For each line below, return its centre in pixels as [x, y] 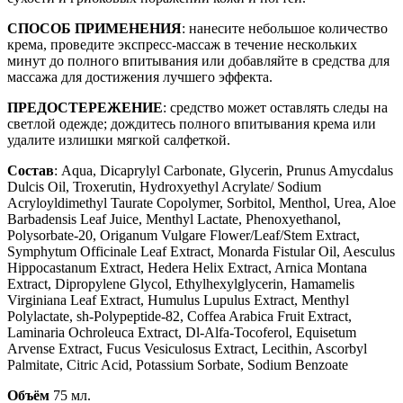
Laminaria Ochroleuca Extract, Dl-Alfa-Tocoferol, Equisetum [182, 332]
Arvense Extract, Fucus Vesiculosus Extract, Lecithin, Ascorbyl [187, 348]
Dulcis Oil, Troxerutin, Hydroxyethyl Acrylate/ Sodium [164, 186]
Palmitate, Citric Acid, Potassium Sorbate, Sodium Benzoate [178, 364]
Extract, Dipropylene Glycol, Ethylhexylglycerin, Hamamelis [181, 283]
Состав [31, 170]
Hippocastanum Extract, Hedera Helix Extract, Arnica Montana [187, 267]
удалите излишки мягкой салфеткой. [119, 139]
